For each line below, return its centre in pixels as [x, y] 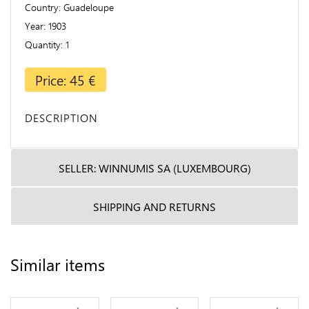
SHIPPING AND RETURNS [154, 206]
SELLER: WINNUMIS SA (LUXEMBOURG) [154, 168]
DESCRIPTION [61, 118]
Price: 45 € [66, 79]
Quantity [43, 44]
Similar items [58, 265]
